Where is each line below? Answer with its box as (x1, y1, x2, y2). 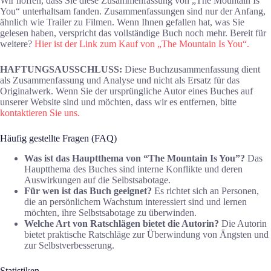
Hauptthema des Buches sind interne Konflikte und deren (24, 163, 243, 174)
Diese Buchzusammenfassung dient (122, 64, 260, 75)
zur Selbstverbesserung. (24, 240, 114, 250)
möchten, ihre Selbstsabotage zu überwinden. (24, 207, 197, 218)
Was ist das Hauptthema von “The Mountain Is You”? (24, 152, 245, 163)
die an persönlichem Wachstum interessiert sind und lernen (24, 196, 247, 207)
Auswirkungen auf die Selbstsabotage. (24, 174, 171, 185)
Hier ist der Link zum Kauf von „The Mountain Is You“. (34, 39, 249, 50)
